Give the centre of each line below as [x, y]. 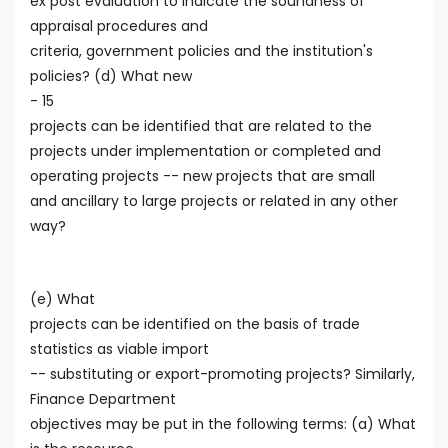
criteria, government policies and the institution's [201, 51]
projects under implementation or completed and [205, 151]
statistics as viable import [119, 348]
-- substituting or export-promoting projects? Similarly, [222, 373]
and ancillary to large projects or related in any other [214, 201]
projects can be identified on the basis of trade [195, 323]
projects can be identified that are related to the [201, 126]
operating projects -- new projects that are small [202, 176]
